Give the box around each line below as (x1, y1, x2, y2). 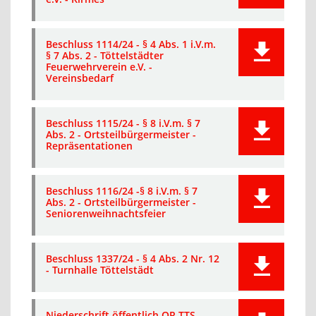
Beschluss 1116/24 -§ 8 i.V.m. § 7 (46, 184, 197, 197)
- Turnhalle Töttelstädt (46, 263, 154, 276)
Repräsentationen (46, 139, 133, 152)
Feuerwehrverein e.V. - (46, 60, 152, 73)
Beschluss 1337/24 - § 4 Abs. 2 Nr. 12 (46, 252, 219, 265)
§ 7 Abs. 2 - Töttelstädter (46, 49, 164, 62)
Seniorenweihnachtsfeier (46, 207, 166, 220)
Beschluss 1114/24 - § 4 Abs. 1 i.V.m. (46, 37, 216, 51)
